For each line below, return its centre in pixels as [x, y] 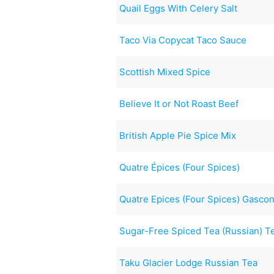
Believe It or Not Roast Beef [179, 103]
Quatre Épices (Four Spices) [180, 167]
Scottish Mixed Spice [165, 72]
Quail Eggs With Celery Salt [179, 8]
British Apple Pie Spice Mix [178, 135]
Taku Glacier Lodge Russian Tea [189, 262]
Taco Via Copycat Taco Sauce [183, 40]
